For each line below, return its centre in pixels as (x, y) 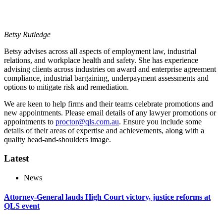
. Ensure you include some (160, 121)
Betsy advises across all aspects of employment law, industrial (100, 51)
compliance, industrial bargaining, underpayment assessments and (106, 78)
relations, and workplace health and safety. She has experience (101, 60)
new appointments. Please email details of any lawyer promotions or (110, 112)
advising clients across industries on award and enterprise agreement (110, 69)
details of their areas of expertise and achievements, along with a (104, 130)
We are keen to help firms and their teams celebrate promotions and (109, 104)
